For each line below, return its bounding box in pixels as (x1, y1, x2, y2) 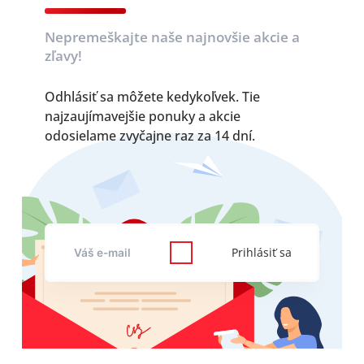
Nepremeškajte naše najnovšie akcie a (44, 27, 300, 46)
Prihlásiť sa (231, 244, 292, 260)
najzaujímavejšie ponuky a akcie (44, 107, 240, 126)
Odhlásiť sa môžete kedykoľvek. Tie (44, 88, 260, 106)
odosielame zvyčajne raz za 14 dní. (44, 127, 255, 145)
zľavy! (44, 45, 82, 65)
